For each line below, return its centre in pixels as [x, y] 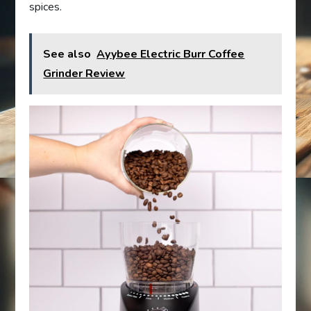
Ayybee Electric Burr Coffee [171, 54]
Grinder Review [84, 74]
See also [67, 54]
